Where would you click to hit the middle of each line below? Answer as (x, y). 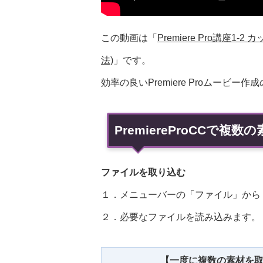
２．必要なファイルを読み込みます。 (181, 217)
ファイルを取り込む (143, 173)
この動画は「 (129, 38)
